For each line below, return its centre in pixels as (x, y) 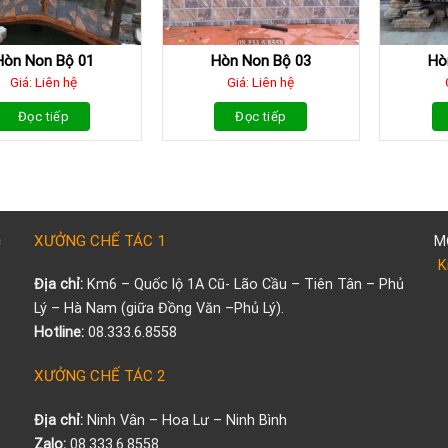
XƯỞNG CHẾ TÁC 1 (99, 240)
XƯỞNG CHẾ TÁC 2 (99, 376)
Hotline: (60, 333)
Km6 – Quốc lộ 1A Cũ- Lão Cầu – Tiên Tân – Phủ (243, 285)
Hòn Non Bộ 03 (260, 60)
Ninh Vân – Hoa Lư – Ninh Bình (184, 420)
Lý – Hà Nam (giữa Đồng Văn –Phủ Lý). (158, 309)
